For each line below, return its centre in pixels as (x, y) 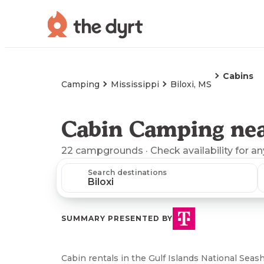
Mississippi (135, 84)
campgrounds (109, 151)
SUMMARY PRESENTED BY (117, 218)
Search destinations (128, 172)
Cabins (238, 76)
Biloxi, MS (191, 84)
